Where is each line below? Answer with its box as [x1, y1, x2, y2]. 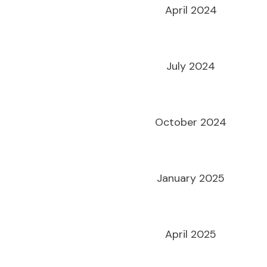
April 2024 [164, 3, 217, 17]
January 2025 [157, 171, 225, 185]
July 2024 [166, 59, 216, 73]
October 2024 [155, 115, 227, 129]
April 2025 [165, 227, 217, 241]
